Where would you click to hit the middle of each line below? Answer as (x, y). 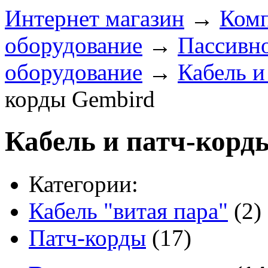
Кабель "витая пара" (128, 211)
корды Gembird (80, 99)
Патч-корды (87, 237)
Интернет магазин (95, 18)
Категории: (83, 184)
